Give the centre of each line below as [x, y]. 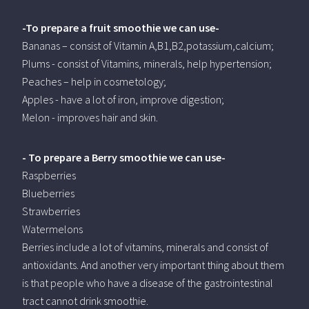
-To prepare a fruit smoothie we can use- [121, 27]
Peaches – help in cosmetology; [94, 81]
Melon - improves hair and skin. [90, 117]
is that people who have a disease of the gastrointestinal [148, 282]
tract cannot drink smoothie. [85, 300]
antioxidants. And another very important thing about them [153, 265]
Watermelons [52, 229]
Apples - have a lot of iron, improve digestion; [123, 99]
